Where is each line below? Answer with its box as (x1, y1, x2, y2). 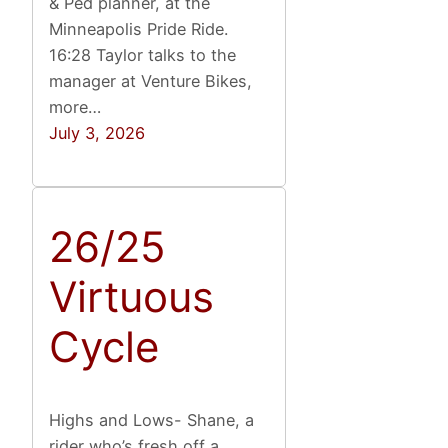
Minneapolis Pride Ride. (49, 18, 234, 39)
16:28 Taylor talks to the (49, 44, 237, 65)
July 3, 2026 (49, 122, 146, 143)
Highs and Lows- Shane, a (49, 410, 255, 431)
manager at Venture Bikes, (49, 70, 253, 91)
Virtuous (49, 271, 215, 323)
